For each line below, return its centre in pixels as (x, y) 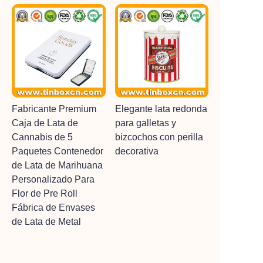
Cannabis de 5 (42, 137)
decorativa (136, 151)
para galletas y (145, 123)
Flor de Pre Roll (45, 193)
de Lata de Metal (46, 222)
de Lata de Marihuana (57, 165)
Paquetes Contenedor (58, 151)
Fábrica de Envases (53, 208)
